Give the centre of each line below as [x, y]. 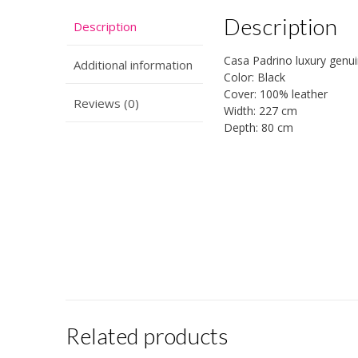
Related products [147, 336]
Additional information [133, 64]
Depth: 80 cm [259, 128]
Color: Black [255, 78]
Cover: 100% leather [276, 94]
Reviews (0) [106, 103]
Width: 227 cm [261, 111]
